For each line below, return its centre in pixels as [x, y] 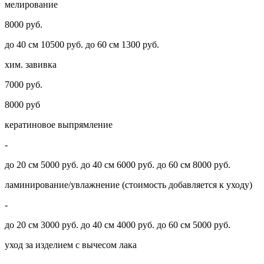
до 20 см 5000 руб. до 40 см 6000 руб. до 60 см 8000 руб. [118, 165]
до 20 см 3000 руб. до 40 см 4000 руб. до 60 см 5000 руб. [118, 225]
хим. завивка [31, 65]
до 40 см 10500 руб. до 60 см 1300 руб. [82, 45]
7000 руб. [24, 85]
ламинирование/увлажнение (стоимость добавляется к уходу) [128, 185]
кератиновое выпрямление [59, 125]
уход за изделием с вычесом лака [71, 245]
